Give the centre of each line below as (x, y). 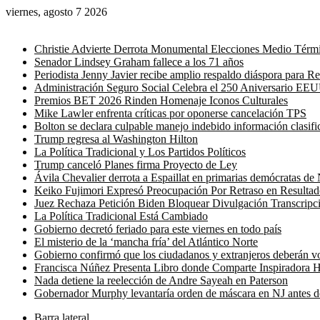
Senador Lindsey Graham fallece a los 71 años (139, 62)
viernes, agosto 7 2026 (56, 12)
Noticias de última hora (58, 25)
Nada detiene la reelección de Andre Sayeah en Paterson (161, 280)
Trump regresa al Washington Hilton (116, 139)
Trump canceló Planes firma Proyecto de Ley (136, 165)
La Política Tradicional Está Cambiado (121, 216)
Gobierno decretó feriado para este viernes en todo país (158, 229)
